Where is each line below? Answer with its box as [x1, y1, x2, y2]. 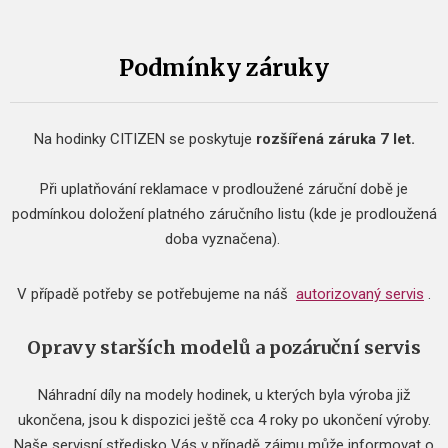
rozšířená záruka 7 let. [255, 130, 415, 148]
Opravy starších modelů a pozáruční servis [27, 336, 421, 359]
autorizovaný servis [296, 285, 424, 303]
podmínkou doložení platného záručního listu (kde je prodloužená [11, 205, 437, 223]
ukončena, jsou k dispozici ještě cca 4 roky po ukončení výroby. [17, 411, 431, 429]
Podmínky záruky [119, 53, 329, 82]
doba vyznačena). [164, 230, 284, 248]
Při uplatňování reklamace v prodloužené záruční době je [40, 180, 408, 198]
